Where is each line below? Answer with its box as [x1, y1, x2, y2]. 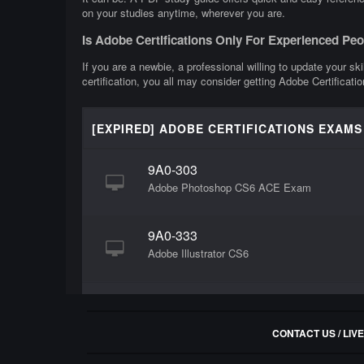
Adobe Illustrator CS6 [147, 245, 249, 262]
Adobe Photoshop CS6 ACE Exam [147, 180, 311, 196]
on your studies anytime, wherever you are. [81, 4, 285, 20]
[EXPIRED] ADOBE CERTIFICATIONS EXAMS [91, 120, 362, 137]
